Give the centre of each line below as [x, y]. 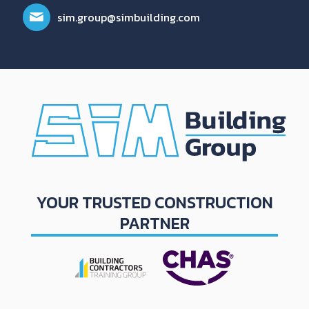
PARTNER [154, 223]
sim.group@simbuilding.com [129, 17]
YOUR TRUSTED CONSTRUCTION [154, 203]
